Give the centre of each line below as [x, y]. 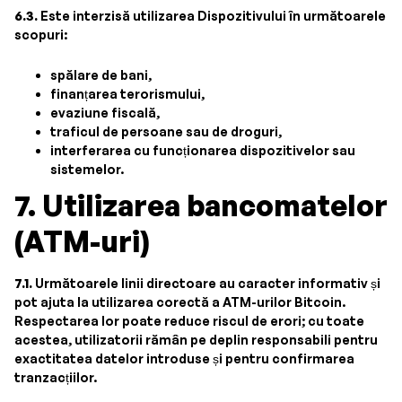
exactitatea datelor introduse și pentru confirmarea [184, 358]
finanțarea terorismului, [127, 94]
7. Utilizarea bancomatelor [201, 205]
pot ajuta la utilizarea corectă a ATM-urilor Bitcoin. [180, 302]
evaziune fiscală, [105, 113]
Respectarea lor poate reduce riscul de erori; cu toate [189, 321]
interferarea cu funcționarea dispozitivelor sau [203, 150]
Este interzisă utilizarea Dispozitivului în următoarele [212, 16]
